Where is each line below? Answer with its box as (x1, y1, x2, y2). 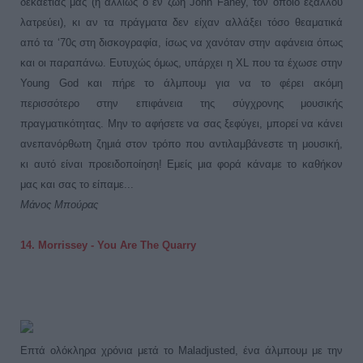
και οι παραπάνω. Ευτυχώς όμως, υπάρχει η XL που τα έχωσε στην (20, 56, 343, 69)
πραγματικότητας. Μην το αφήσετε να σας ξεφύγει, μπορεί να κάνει (20, 117, 343, 130)
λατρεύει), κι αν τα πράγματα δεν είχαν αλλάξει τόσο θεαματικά (20, 15, 343, 28)
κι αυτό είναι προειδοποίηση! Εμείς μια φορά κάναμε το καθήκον (20, 157, 343, 170)
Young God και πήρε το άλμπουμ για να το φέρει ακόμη (20, 76, 343, 89)
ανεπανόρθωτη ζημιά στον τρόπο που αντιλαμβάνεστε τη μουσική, (20, 137, 343, 150)
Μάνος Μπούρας (20, 198, 98, 211)
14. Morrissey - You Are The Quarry (20, 238, 196, 251)
